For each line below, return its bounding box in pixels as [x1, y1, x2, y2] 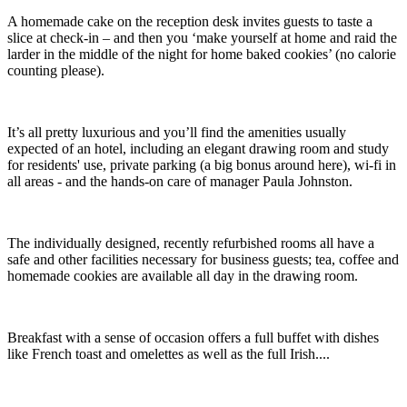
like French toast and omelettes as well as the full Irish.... [7, 346, 330, 362]
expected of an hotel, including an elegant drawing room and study [7, 141, 389, 157]
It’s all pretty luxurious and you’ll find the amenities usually [7, 124, 346, 141]
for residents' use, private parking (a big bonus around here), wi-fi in [7, 157, 396, 174]
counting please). [7, 63, 104, 79]
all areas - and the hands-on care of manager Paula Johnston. [7, 174, 352, 190]
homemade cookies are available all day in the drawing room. [7, 268, 358, 284]
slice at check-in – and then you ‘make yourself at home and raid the [7, 30, 397, 46]
